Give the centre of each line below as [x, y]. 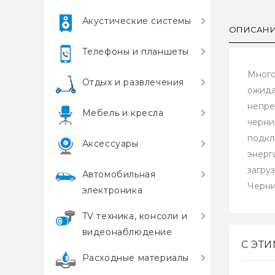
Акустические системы [137, 21]
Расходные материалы [136, 258]
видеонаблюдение [127, 232]
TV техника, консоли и [135, 216]
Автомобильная [119, 174]
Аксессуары [110, 144]
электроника [112, 190]
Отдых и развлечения [133, 82]
